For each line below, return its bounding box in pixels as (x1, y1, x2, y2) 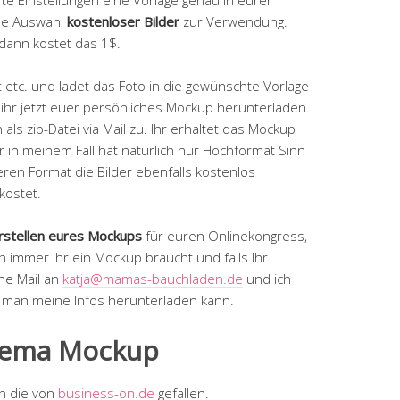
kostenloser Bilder (67, 12, 183, 30)
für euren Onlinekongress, (142, 226, 307, 245)
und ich (243, 269, 291, 287)
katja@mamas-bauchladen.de (62, 269, 243, 287)
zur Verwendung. (183, 12, 287, 30)
